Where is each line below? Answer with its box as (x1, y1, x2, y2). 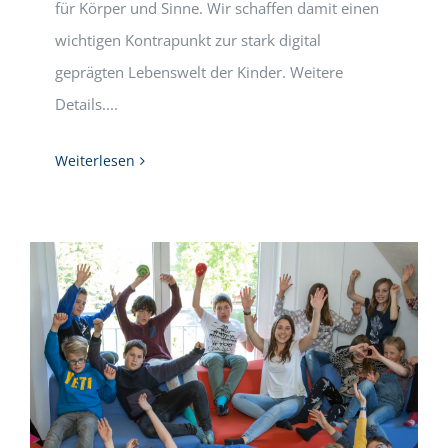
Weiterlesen (55, 151, 135, 170)
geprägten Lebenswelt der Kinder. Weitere (55, 62, 343, 82)
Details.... (55, 94, 122, 114)
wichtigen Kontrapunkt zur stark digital (55, 30, 321, 50)
